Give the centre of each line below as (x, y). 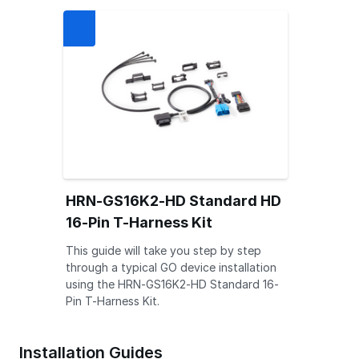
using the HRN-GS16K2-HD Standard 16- (172, 284)
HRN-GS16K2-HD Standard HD (173, 201)
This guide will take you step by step (163, 250)
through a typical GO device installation (171, 267)
